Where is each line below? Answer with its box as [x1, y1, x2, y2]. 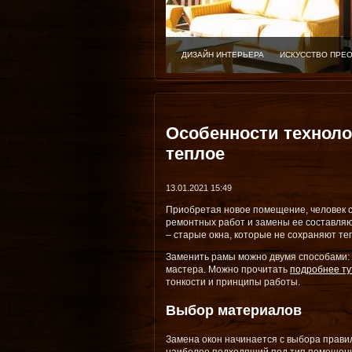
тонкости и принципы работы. [166, 277, 300, 288]
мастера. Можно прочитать [166, 264, 290, 275]
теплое [166, 144, 225, 163]
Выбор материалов [166, 302, 302, 318]
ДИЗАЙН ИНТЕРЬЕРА [181, 50, 264, 59]
